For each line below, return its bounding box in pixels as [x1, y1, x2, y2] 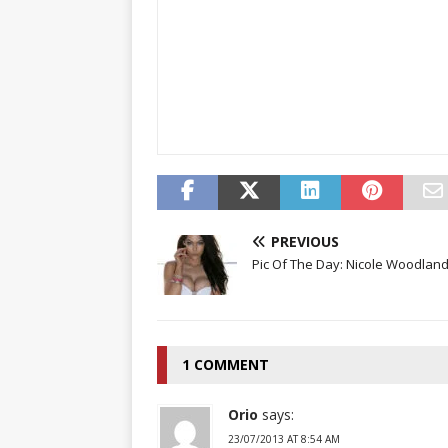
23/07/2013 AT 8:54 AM [228, 431, 340, 446]
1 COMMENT [182, 354, 269, 374]
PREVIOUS [271, 231, 339, 251]
